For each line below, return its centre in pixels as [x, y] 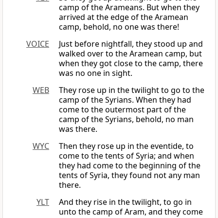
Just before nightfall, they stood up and [131, 44]
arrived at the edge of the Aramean [124, 17]
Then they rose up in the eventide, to [126, 146]
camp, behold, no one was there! [119, 27]
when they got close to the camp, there [131, 64]
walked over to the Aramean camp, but [130, 54]
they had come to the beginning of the [130, 166]
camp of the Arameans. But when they [129, 8]
